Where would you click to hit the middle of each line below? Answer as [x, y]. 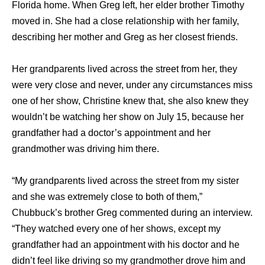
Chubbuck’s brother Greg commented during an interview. [132, 213]
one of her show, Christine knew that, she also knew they [130, 101]
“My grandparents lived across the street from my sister [125, 181]
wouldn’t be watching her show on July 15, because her [128, 117]
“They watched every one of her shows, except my [116, 229]
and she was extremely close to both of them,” [107, 197]
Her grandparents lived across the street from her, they [125, 69]
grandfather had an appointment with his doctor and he [126, 245]
